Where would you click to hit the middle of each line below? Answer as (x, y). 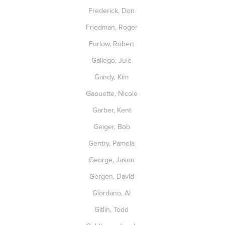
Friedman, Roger (113, 27)
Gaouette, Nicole (113, 93)
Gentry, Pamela (113, 143)
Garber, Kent (113, 110)
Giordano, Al (113, 193)
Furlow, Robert (113, 44)
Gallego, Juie (113, 60)
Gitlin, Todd (113, 209)
